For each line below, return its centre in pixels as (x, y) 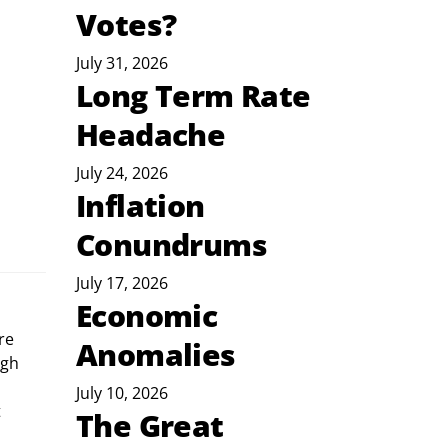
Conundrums (171, 245)
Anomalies (156, 355)
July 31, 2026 (122, 63)
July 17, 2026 (122, 283)
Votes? (126, 25)
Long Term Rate (193, 96)
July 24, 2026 (122, 173)
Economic (147, 316)
